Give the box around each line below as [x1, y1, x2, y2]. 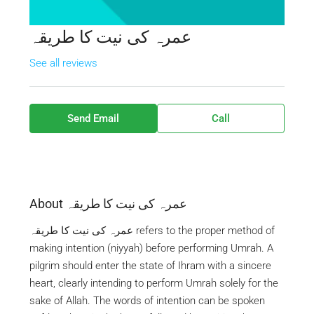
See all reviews [29, 57, 97, 69]
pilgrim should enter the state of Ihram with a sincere [29, 259, 271, 272]
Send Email [67, 112, 119, 125]
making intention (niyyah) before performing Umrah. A [29, 242, 273, 254]
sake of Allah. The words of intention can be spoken [29, 294, 265, 307]
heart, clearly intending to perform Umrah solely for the [29, 277, 278, 289]
